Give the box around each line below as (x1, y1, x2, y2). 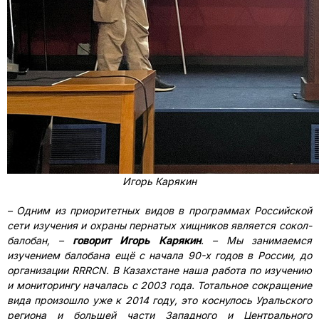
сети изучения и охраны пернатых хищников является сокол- (7, 219, 312, 231)
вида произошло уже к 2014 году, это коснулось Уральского (7, 294, 312, 306)
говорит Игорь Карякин (72, 234, 201, 246)
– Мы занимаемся (212, 234, 313, 246)
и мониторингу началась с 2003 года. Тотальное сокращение (7, 279, 312, 291)
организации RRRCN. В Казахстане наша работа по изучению (7, 264, 312, 276)
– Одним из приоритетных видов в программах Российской (7, 204, 312, 216)
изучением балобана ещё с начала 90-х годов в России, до (7, 249, 312, 261)
